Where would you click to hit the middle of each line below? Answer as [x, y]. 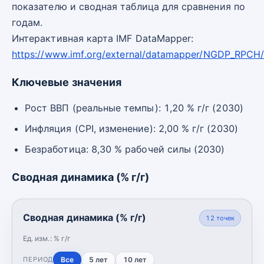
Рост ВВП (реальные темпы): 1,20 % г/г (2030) [134, 108]
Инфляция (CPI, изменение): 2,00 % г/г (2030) [131, 128]
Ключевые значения [67, 82]
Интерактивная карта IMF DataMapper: [103, 38]
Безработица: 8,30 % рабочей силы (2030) [125, 149]
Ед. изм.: [38, 238]
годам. [27, 22]
